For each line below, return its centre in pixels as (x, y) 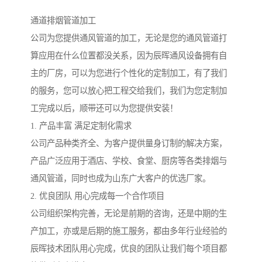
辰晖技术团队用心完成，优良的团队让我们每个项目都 (129, 248)
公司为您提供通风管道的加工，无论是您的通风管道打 (129, 38)
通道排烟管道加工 (63, 20)
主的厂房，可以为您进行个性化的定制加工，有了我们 (129, 73)
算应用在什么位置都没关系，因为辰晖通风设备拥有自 (129, 55)
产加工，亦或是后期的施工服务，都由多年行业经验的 (129, 231)
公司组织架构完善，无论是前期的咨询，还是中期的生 (129, 213)
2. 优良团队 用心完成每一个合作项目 (97, 196)
